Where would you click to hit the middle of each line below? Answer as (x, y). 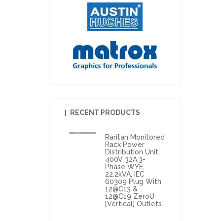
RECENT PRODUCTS (105, 112)
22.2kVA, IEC (125, 174)
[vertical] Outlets (133, 204)
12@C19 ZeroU (129, 196)
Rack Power (125, 145)
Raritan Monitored (135, 137)
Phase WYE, (125, 167)
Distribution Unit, (132, 152)
